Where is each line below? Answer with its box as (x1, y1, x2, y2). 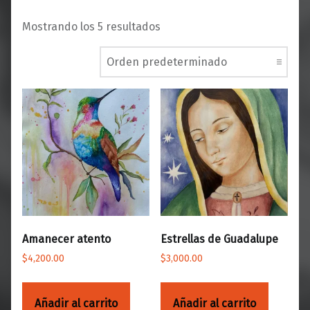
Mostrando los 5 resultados (22, 20, 161, 34)
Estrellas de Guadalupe (160, 232, 278, 246)
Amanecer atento (22, 232, 111, 246)
